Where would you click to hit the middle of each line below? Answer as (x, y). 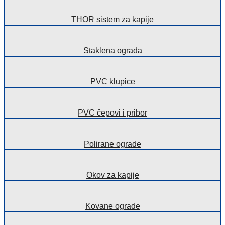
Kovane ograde (113, 206)
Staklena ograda (113, 50)
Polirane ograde (113, 144)
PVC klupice (113, 81)
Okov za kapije (113, 175)
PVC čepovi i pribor (113, 113)
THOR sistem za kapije (113, 19)
